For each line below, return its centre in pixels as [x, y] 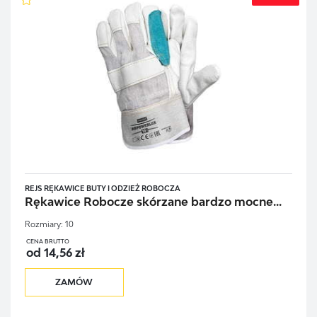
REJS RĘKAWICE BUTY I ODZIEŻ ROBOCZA [102, 189]
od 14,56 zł [55, 252]
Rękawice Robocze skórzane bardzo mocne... [153, 201]
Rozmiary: [44, 224]
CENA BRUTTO [47, 241]
